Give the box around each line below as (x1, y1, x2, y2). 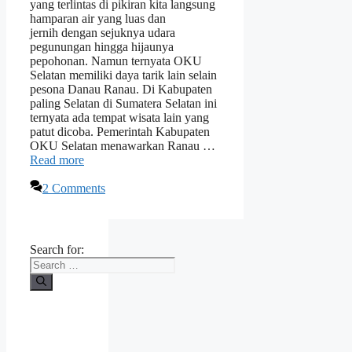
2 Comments (42, 181, 105, 196)
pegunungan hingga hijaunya (30, 40, 174, 54)
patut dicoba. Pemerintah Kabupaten (30, 125, 210, 139)
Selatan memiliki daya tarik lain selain (30, 68, 217, 82)
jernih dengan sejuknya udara (30, 26, 175, 40)
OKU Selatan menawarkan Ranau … (30, 139, 215, 153)
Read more (30, 153, 84, 167)
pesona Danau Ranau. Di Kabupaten (30, 82, 212, 97)
